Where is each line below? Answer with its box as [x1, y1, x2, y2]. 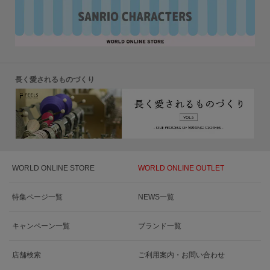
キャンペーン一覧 [12, 222, 70, 231]
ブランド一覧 [138, 222, 181, 231]
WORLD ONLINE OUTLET [138, 164, 224, 173]
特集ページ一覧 [12, 193, 63, 202]
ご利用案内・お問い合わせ [138, 251, 225, 260]
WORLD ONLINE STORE [12, 164, 95, 173]
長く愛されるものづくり [15, 75, 95, 84]
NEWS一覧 [138, 193, 174, 202]
